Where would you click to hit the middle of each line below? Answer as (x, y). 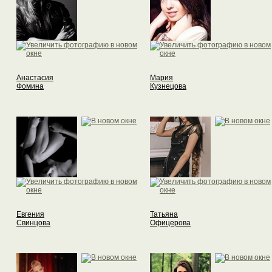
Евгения (30, 215)
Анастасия (35, 78)
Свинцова (33, 223)
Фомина (30, 87)
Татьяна (164, 215)
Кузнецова (168, 87)
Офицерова (170, 223)
